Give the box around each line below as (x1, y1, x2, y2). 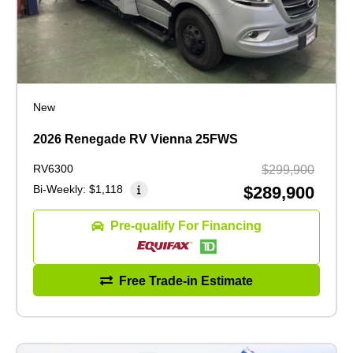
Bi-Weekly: (33, 183, 89, 196)
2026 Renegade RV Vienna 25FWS (33, 132, 238, 147)
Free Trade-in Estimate (119, 273, 253, 288)
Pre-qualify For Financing (110, 219, 262, 233)
